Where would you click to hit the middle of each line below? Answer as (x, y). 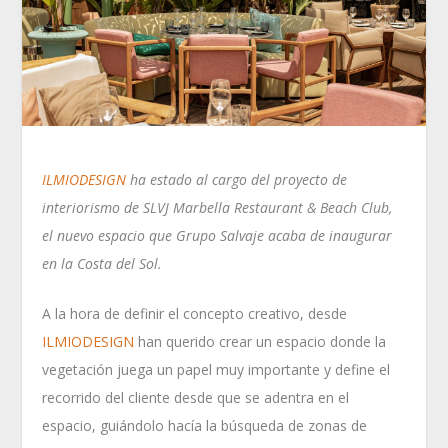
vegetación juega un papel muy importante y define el (216, 369)
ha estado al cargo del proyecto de (237, 179)
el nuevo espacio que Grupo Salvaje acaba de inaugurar (217, 235)
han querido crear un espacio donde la (260, 341)
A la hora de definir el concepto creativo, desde (195, 313)
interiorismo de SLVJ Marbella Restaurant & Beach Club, (217, 207)
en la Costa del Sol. (102, 263)
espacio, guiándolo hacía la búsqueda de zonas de (205, 425)
